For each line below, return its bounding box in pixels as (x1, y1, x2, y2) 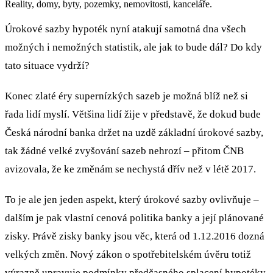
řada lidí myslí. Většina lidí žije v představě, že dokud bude (5, 108, 261, 120)
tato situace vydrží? (5, 60, 90, 71)
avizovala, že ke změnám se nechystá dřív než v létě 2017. (5, 163, 256, 175)
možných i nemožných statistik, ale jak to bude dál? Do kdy (5, 41, 262, 53)
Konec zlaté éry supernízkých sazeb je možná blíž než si (5, 90, 248, 102)
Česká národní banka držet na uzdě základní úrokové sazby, (5, 127, 263, 138)
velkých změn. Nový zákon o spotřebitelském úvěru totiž (5, 249, 251, 260)
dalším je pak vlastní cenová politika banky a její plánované (5, 212, 264, 224)
